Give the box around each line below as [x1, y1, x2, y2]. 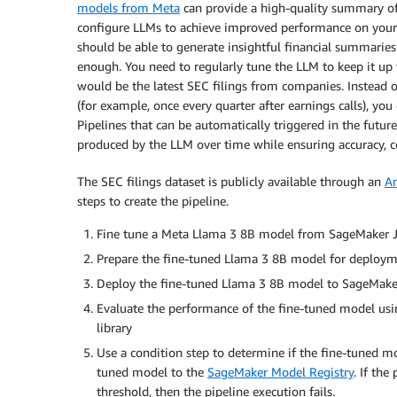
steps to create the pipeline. [77, 192, 229, 208]
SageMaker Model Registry [207, 363, 354, 379]
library [97, 319, 132, 335]
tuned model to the [97, 363, 207, 379]
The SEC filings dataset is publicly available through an [77, 173, 385, 189]
